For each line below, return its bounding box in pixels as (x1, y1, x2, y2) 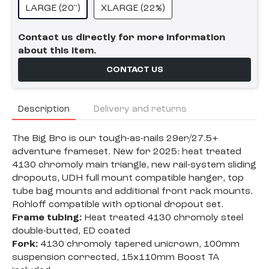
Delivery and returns (94, 104, 187, 115)
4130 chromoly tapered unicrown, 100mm (38, 240, 240, 250)
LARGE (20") (25, 4, 80, 14)
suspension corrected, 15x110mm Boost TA (12, 253, 219, 263)
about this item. (18, 46, 96, 56)
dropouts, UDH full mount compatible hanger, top (12, 174, 244, 184)
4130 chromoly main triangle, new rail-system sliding (12, 160, 256, 171)
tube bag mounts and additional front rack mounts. (12, 187, 253, 197)
